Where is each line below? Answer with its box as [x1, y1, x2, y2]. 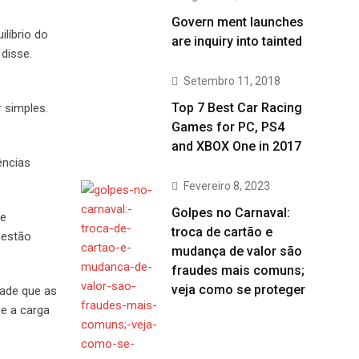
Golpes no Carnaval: [171, 205, 290, 220]
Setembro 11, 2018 [184, 75, 280, 87]
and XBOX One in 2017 [171, 139, 301, 154]
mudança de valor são [171, 244, 302, 259]
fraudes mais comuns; [171, 263, 305, 278]
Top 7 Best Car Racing [171, 100, 302, 115]
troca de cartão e [171, 224, 272, 240]
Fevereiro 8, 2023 [184, 179, 270, 192]
